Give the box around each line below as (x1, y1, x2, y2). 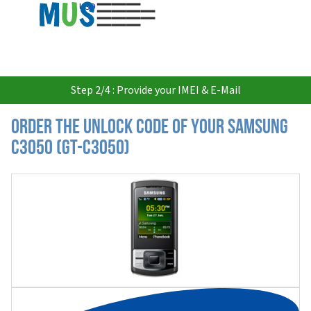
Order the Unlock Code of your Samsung (11, 117, 288, 139)
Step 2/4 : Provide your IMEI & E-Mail (70, 83, 241, 98)
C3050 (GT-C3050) (11, 138, 130, 160)
